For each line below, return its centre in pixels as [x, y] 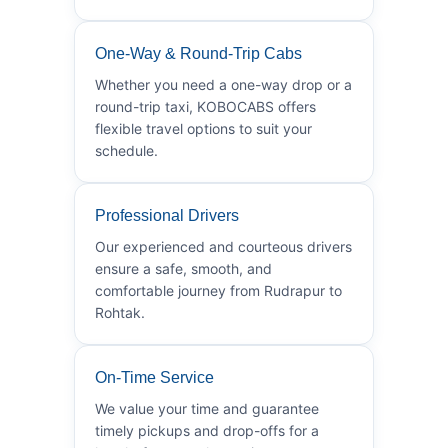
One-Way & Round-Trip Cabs [198, 53]
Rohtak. [120, 312]
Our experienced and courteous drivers [223, 246]
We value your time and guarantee [207, 408]
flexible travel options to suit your [203, 128]
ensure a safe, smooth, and [183, 268]
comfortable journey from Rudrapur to [218, 290]
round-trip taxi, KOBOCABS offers [205, 106]
